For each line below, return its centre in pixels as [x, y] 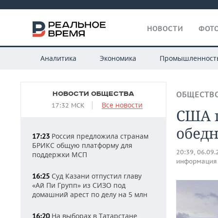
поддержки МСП [60, 154]
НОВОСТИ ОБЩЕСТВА [93, 94]
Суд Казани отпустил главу [96, 176]
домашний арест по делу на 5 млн [90, 194]
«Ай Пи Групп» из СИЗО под [79, 185]
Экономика [118, 58]
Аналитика [58, 58]
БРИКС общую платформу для [82, 145]
